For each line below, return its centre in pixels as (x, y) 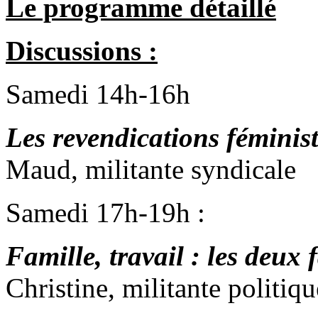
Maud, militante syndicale (151, 170)
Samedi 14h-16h (98, 94)
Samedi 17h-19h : (105, 213)
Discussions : (82, 51)
